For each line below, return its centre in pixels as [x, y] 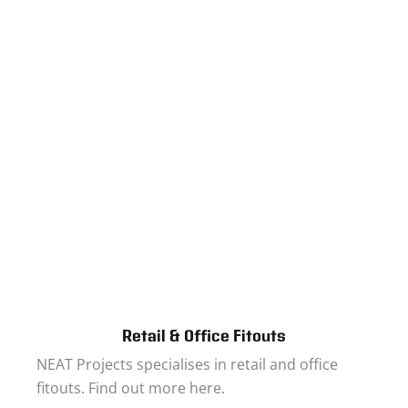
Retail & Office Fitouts [204, 337]
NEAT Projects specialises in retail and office [187, 364]
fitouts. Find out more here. [131, 388]
